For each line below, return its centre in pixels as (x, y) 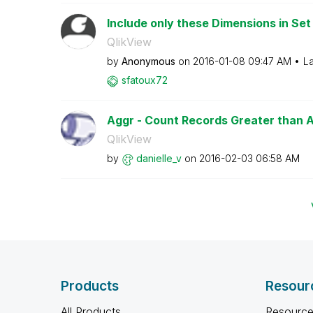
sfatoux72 (144, 80)
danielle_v (159, 158)
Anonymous (148, 61)
